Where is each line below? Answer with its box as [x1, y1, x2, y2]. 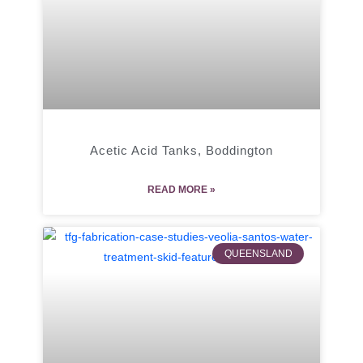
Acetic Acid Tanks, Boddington [90, 143, 273, 157]
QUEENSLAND [224, 247, 293, 259]
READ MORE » [147, 183, 216, 195]
